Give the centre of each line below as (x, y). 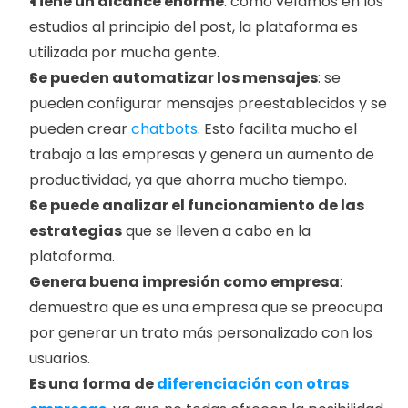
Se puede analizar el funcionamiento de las (197, 205)
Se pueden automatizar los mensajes (173, 78)
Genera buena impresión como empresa (184, 282)
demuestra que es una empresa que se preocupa (206, 307)
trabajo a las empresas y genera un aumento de (202, 154)
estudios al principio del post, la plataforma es (194, 27)
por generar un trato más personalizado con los (201, 333)
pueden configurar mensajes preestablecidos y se (208, 103)
